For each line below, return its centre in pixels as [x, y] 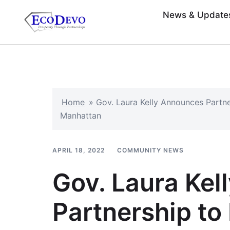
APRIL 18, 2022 [79, 150]
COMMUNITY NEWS [150, 150]
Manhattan [81, 116]
